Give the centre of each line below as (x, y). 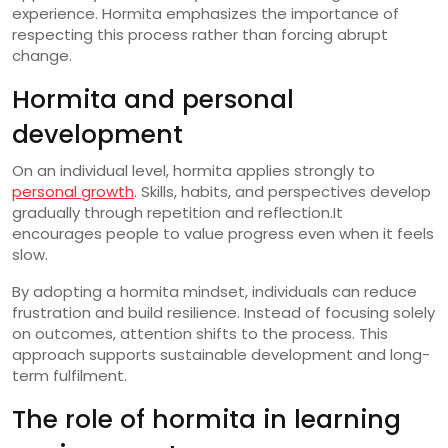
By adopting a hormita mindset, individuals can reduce (214, 291)
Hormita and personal (153, 99)
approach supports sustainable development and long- (221, 354)
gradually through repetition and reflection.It (177, 212)
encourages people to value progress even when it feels (223, 233)
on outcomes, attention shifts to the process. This (200, 333)
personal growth (73, 191)
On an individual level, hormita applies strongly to (193, 170)
